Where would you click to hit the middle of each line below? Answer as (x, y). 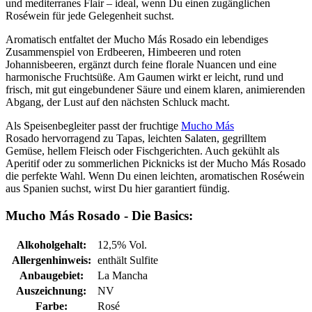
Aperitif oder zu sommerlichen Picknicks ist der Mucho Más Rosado (156, 164)
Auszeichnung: (51, 290)
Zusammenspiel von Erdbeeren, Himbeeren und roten (123, 52)
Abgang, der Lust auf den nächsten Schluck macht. (118, 102)
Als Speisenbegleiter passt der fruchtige (93, 126)
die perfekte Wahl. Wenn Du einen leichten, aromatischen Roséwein (155, 176)
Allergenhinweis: (51, 260)
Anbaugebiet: (51, 275)
